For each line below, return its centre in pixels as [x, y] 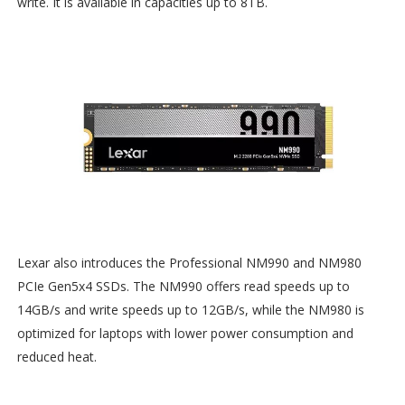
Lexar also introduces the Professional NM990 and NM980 [189, 262]
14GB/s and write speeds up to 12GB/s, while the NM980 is [190, 309]
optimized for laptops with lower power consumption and [185, 333]
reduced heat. [57, 356]
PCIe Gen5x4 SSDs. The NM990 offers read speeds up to [183, 286]
